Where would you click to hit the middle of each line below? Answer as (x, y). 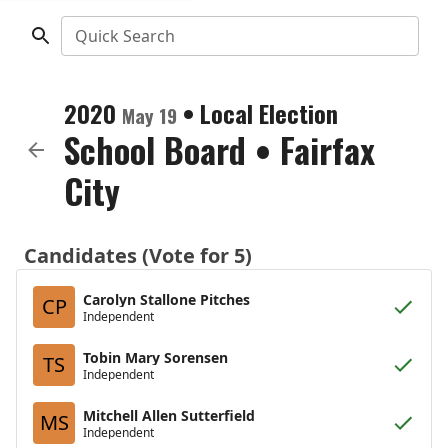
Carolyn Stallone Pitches (166, 299)
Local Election (269, 113)
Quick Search (124, 36)
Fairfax (327, 149)
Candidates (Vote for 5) (138, 255)
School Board (155, 149)
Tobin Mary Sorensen (155, 357)
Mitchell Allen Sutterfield (169, 415)
